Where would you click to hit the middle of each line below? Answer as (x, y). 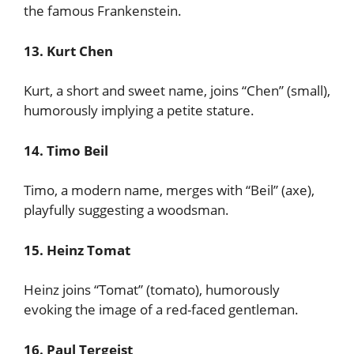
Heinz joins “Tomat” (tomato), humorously (152, 290)
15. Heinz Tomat (77, 250)
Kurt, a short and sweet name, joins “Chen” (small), (177, 90)
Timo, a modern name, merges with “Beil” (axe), (169, 190)
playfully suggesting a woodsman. (126, 210)
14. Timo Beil (66, 150)
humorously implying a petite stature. (139, 110)
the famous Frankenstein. (103, 11)
